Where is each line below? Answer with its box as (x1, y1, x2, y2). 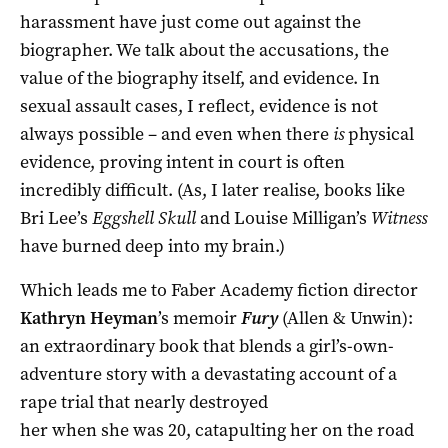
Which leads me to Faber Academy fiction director (20, 277, 418, 302)
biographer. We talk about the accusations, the (20, 37, 389, 62)
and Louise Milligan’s (196, 205, 371, 230)
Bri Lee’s (20, 205, 92, 230)
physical (344, 121, 414, 146)
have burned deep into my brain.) (20, 233, 285, 258)
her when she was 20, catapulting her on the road (20, 417, 414, 442)
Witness (371, 205, 427, 230)
